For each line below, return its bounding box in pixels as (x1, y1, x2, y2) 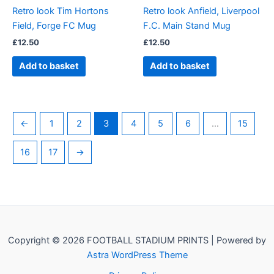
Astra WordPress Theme (86, 250, 188, 261)
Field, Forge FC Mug (12, 20, 96, 31)
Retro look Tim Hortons (12, 5, 109, 17)
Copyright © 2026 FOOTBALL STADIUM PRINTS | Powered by (8, 235, 266, 246)
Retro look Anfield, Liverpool (143, 5, 259, 17)
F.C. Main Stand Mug (143, 20, 231, 31)
